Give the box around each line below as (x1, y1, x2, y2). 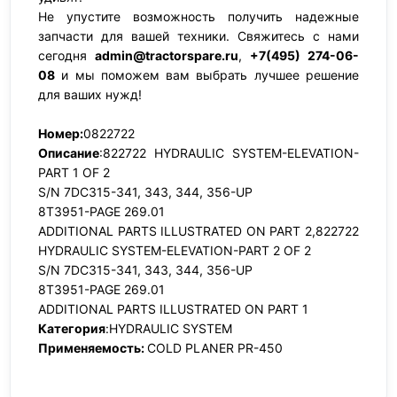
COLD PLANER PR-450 (147, 340, 283, 355)
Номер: (38, 126, 83, 141)
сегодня (38, 48, 95, 63)
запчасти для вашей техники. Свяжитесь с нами (38, 28, 359, 43)
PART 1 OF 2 (38, 165, 110, 180)
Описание (38, 145, 99, 160)
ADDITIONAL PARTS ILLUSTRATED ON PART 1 (38, 301, 308, 316)
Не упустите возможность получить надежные (38, 9, 359, 24)
